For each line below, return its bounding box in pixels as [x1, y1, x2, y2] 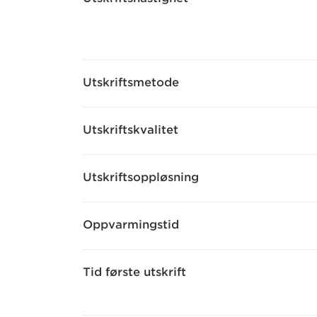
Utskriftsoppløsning [83, 171, 199, 184]
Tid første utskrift [83, 265, 186, 279]
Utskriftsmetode [83, 76, 179, 89]
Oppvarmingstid [83, 218, 179, 231]
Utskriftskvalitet [83, 123, 178, 137]
